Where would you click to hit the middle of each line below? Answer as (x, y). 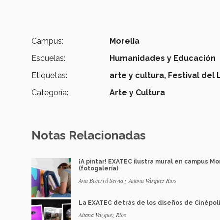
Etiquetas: (49, 76)
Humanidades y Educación (163, 58)
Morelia (125, 41)
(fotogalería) (98, 169)
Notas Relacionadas (89, 136)
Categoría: (50, 93)
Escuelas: (48, 58)
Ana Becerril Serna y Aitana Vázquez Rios (127, 180)
